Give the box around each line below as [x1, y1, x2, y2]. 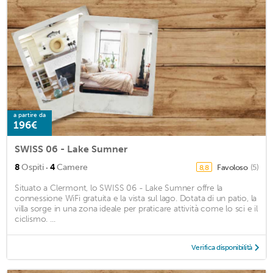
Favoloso [217, 163, 249, 172]
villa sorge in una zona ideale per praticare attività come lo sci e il [15, 204, 258, 214]
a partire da [13, 112, 46, 119]
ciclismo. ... [15, 214, 55, 225]
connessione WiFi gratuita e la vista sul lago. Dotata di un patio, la [15, 193, 257, 204]
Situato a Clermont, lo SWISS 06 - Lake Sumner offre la [15, 183, 223, 194]
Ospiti [21, 162, 44, 173]
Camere [57, 162, 88, 173]
